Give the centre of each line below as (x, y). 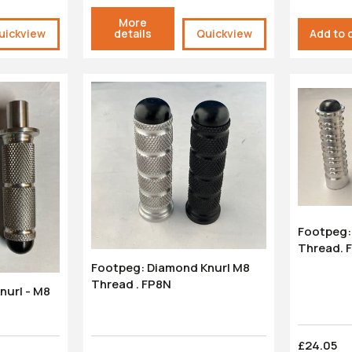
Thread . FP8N (131, 284)
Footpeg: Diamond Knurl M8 (119, 268)
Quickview (225, 34)
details (132, 34)
